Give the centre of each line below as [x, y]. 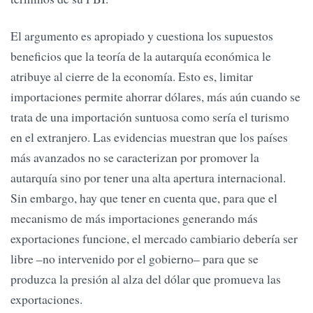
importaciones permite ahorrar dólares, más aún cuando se [155, 97]
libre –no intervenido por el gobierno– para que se [134, 259]
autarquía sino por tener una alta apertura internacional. [148, 178]
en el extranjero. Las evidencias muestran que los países [149, 137]
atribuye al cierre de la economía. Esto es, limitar [132, 77]
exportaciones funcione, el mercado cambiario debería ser [154, 239]
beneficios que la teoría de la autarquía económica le [141, 56]
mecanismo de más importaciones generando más [134, 218]
